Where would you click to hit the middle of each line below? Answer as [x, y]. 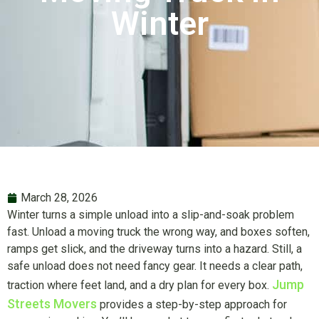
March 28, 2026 [59, 198]
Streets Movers [52, 304]
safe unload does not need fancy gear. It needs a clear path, [155, 266]
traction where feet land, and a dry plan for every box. [140, 286]
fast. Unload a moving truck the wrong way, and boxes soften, [158, 232]
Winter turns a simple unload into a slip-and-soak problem [151, 215]
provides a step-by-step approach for [192, 305]
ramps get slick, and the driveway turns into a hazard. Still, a [155, 249]
